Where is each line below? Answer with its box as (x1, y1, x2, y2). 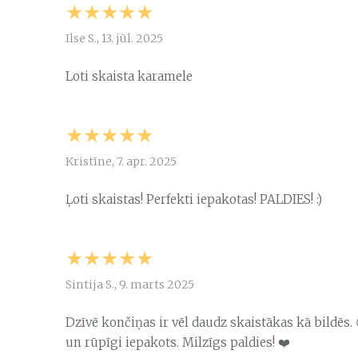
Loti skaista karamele (66, 69, 193, 85)
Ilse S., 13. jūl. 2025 (66, 31, 163, 46)
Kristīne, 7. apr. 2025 (66, 154, 177, 169)
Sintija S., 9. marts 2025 (66, 277, 194, 292)
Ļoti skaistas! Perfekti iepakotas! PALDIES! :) (66, 192, 322, 208)
